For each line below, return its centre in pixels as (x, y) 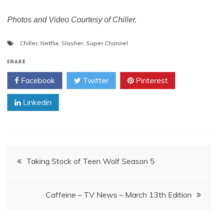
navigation (46, 184)
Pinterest (151, 80)
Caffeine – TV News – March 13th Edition (119, 195)
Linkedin (36, 102)
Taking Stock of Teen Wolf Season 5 (91, 161)
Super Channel (107, 43)
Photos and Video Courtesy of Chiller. (72, 20)
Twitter (95, 80)
